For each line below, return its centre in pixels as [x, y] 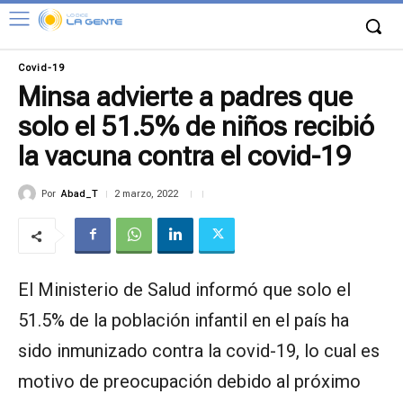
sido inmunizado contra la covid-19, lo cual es [199, 351]
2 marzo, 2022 [146, 194]
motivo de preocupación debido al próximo [189, 382]
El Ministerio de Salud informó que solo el [184, 290]
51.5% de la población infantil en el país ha [184, 321]
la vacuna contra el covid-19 [184, 156]
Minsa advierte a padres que [185, 97]
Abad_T [80, 193]
